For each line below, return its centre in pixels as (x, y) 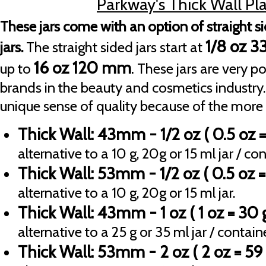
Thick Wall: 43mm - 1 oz (104, 213)
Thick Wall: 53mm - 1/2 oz (109, 174)
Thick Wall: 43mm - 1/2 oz (111, 134)
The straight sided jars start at (116, 47)
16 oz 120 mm (83, 68)
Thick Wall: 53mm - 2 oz (105, 252)
